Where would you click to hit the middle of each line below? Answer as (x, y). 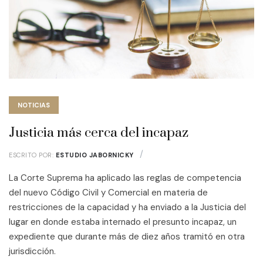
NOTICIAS (34, 105)
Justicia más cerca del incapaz (99, 133)
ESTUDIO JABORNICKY (95, 155)
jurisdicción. (32, 252)
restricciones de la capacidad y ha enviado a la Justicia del (127, 208)
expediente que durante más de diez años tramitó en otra (127, 237)
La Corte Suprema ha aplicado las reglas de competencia (125, 178)
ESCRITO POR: (32, 155)
